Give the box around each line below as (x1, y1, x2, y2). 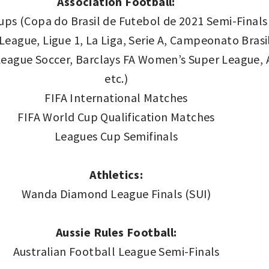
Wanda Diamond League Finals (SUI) (21, 186, 211, 201)
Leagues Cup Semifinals (54, 128, 178, 144)
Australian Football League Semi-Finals (13, 243, 220, 259)
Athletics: (89, 166, 144, 182)
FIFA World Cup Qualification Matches (17, 109, 215, 124)
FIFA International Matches (44, 89, 188, 105)
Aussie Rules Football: (55, 224, 177, 240)
